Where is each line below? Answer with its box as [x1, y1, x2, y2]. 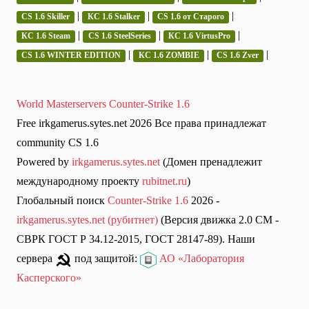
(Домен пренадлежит [160, 156, 262, 168]
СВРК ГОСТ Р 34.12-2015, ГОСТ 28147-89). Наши [17, 233, 255, 246]
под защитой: [72, 252, 140, 265]
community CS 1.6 [17, 137, 99, 149]
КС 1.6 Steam [21, 31, 71, 41]
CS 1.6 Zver [216, 50, 259, 61]
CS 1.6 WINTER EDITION [21, 50, 121, 61]
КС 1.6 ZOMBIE [138, 50, 199, 61]
